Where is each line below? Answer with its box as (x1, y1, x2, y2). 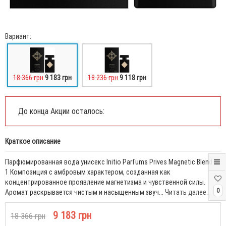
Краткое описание (5, 137, 61, 146)
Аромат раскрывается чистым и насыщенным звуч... (5, 188, 165, 197)
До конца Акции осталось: (18, 106, 104, 116)
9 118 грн (120, 73, 146, 82)
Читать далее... (165, 188, 211, 197)
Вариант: (5, 32, 31, 41)
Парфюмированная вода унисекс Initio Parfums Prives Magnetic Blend (5, 157, 212, 166)
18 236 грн (88, 73, 118, 82)
